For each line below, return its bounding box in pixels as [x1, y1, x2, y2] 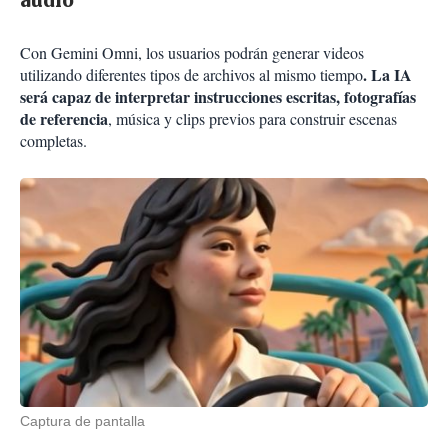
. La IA [363, 63, 412, 87]
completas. [20, 130, 87, 152]
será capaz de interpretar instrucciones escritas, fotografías [20, 85, 416, 109]
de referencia [20, 107, 108, 131]
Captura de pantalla [20, 413, 145, 430]
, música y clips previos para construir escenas [108, 108, 397, 130]
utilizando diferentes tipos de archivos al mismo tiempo [20, 64, 363, 86]
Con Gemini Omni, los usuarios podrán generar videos [20, 42, 364, 64]
